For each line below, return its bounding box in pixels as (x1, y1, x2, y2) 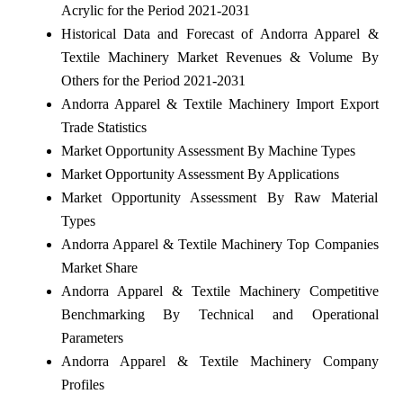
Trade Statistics (60, 119, 147, 135)
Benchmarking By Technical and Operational (60, 306, 379, 322)
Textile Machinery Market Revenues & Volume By (60, 49, 379, 65)
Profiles (60, 376, 104, 392)
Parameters (60, 329, 123, 345)
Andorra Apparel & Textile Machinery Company (60, 353, 379, 369)
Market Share (60, 259, 138, 275)
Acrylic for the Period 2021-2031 (60, 2, 250, 18)
